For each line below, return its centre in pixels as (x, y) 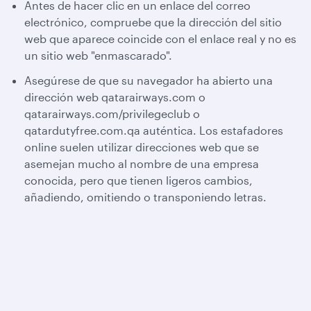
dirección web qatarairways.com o (115, 97)
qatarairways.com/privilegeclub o (112, 114)
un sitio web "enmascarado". (98, 55)
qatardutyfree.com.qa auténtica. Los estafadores (154, 130)
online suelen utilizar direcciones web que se (142, 147)
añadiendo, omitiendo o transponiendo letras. (145, 197)
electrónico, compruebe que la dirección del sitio (153, 22)
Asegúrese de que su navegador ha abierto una (149, 80)
